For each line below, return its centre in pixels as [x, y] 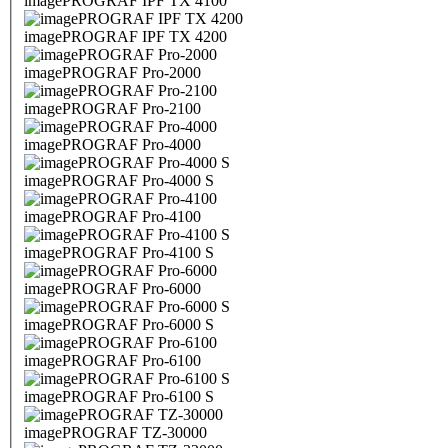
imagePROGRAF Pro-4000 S [119, 181]
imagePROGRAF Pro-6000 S [119, 325]
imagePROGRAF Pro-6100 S [119, 397]
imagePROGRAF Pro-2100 [112, 109]
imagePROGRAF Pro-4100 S [119, 253]
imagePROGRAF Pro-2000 [112, 73]
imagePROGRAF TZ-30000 [115, 433]
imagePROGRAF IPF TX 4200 [125, 37]
